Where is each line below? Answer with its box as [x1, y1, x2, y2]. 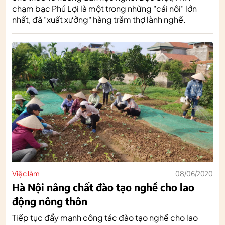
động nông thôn [12, 194, 87, 207]
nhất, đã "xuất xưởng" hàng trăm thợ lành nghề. [12, 14, 186, 25]
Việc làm [12, 168, 40, 178]
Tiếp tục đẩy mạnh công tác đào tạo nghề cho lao [12, 212, 198, 223]
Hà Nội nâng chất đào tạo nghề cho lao [12, 180, 194, 193]
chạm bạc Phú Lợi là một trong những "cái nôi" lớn [12, 3, 197, 14]
